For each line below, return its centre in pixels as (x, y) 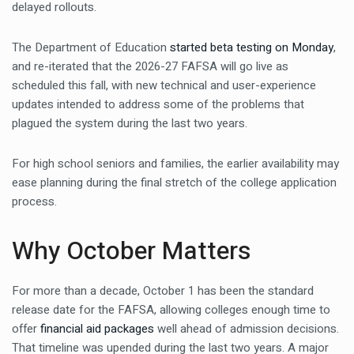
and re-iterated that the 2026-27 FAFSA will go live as (150, 66)
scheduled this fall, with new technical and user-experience (164, 85)
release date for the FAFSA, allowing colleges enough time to (171, 310)
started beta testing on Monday (252, 47)
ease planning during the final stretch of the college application (174, 183)
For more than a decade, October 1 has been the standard (163, 291)
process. (34, 201)
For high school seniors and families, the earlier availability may (175, 164)
